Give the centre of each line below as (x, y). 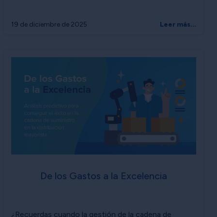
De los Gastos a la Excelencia (104, 176)
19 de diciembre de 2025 (49, 24)
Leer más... (178, 24)
